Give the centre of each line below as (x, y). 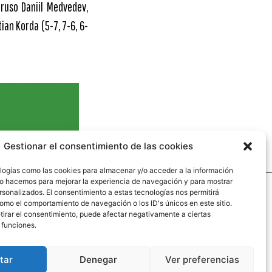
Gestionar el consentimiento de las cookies (98, 146)
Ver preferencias (202, 259)
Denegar (98, 259)
